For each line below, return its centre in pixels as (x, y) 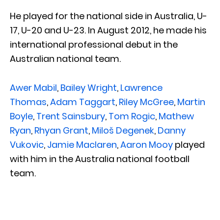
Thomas (28, 102)
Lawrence (141, 87)
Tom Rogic (132, 116)
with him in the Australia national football (100, 159)
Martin (191, 102)
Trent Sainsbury (71, 116)
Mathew (176, 116)
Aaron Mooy (147, 144)
